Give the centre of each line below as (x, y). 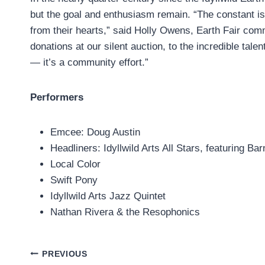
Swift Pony (74, 180)
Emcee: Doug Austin (95, 132)
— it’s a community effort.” (89, 63)
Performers (57, 98)
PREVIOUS (65, 254)
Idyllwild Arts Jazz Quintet (108, 196)
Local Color (75, 164)
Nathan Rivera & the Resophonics (125, 212)
